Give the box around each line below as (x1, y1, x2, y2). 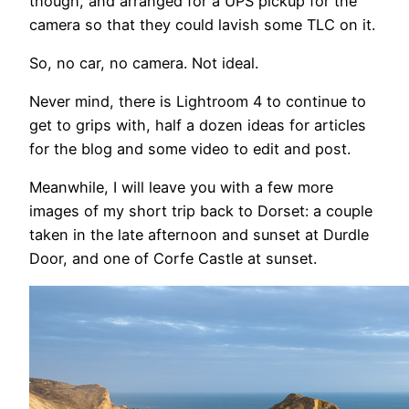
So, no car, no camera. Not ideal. (29, 53, 258, 72)
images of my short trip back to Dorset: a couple (29, 202, 372, 221)
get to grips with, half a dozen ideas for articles (29, 116, 366, 135)
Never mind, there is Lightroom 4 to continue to (29, 92, 366, 111)
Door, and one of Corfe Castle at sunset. (29, 249, 317, 268)
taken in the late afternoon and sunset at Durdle (29, 225, 369, 245)
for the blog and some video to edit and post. (29, 140, 351, 159)
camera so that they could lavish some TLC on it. (29, 15, 375, 34)
